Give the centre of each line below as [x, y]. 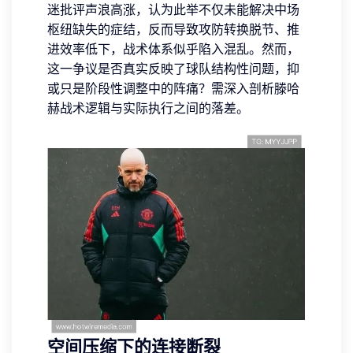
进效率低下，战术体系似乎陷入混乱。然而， [173, 49]
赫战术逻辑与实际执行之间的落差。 [148, 108]
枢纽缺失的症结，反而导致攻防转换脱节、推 [173, 30]
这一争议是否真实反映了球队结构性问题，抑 [173, 69]
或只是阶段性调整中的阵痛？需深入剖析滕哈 [173, 89]
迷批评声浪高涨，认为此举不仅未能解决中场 [173, 10]
